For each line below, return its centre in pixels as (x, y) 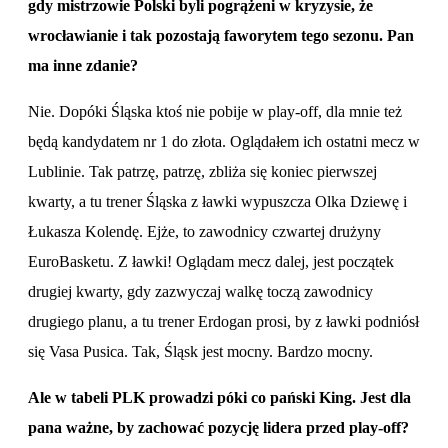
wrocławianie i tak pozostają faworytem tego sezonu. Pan (221, 35)
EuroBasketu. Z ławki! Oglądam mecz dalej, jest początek (211, 261)
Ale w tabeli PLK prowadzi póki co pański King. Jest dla (219, 397)
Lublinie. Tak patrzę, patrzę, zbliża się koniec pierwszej (202, 171)
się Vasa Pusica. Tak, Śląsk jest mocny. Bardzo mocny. (202, 351)
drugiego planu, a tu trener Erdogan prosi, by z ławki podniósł (223, 321)
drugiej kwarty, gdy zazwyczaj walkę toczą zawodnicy (200, 291)
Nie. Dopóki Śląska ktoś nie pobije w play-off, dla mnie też (215, 111)
